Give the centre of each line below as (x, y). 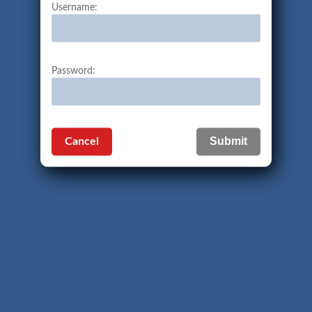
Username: (75, 8)
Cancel (82, 142)
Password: (73, 71)
